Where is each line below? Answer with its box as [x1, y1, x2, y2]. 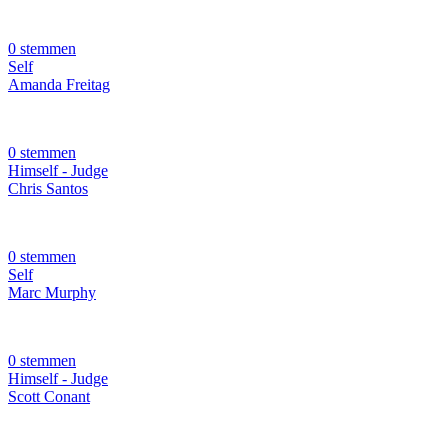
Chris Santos [8, 180, 88, 198]
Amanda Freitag [8, 76, 110, 94]
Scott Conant [8, 388, 90, 406]
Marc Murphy [8, 284, 96, 302]
